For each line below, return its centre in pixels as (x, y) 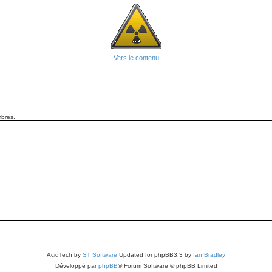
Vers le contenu (136, 58)
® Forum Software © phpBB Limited (167, 265)
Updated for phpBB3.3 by (155, 254)
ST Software (100, 254)
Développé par (76, 265)
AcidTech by (65, 254)
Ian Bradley (209, 254)
